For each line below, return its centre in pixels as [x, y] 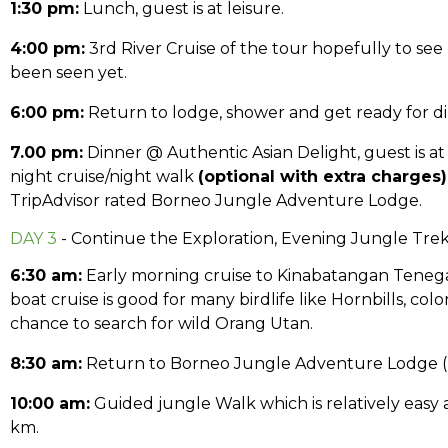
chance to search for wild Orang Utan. [161, 323]
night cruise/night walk [104, 176]
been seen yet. [68, 72]
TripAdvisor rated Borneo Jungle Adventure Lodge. [216, 200]
